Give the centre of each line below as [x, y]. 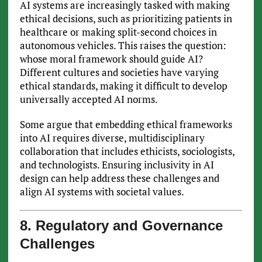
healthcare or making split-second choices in [118, 32]
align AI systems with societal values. [102, 192]
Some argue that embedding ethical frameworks [126, 125]
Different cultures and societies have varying [119, 73]
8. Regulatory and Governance [121, 225]
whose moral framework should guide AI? [111, 59]
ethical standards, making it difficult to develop [123, 86]
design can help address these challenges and [119, 178]
